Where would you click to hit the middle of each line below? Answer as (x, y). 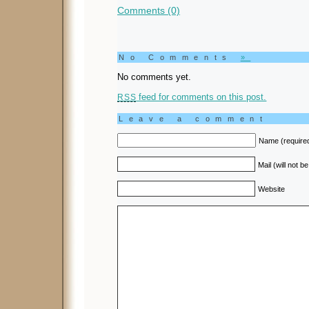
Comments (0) (149, 11)
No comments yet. (154, 77)
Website (272, 189)
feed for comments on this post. (201, 97)
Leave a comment (193, 119)
